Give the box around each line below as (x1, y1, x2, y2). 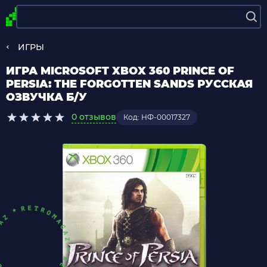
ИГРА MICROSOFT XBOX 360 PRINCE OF (6, 64, 234, 77)
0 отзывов (72, 111, 116, 122)
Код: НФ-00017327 (123, 113, 190, 122)
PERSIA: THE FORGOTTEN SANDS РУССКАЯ (6, 77, 253, 91)
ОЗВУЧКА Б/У (6, 91, 87, 104)
